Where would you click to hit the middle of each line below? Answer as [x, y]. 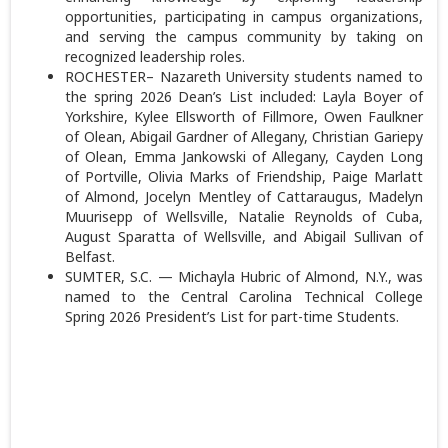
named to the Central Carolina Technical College [244, 297]
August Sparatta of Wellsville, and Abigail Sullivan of [244, 237]
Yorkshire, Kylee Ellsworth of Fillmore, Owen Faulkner [244, 117]
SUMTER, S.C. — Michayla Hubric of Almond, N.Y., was [244, 277]
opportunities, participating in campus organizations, [244, 17]
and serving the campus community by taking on [244, 37]
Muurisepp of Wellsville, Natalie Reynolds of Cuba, [244, 217]
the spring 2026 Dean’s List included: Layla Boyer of [244, 97]
